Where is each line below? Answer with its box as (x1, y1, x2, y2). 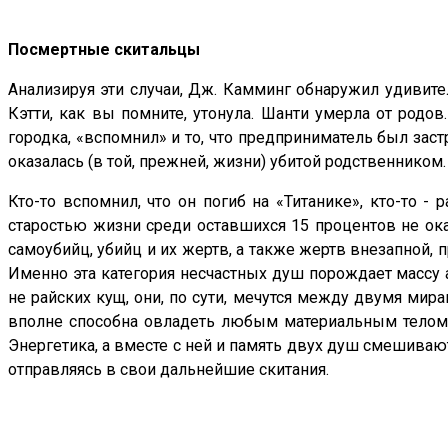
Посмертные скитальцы (8, 40, 200, 60)
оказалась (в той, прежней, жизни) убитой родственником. (8, 152, 446, 172)
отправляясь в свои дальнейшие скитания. (8, 360, 329, 380)
